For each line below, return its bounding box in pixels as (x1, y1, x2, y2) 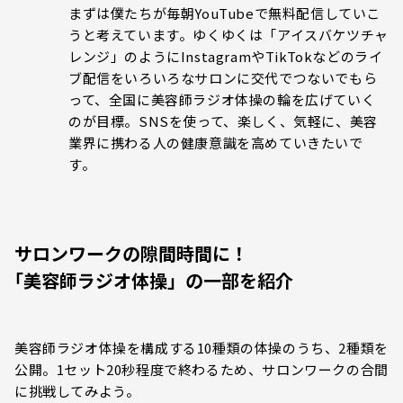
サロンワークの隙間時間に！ (14, 240, 248, 267)
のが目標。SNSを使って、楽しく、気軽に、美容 (68, 112, 378, 131)
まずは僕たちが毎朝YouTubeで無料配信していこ (68, 4, 381, 23)
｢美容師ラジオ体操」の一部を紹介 (14, 267, 293, 294)
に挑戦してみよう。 (14, 381, 140, 401)
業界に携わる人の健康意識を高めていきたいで (68, 133, 363, 153)
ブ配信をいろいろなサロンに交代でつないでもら (68, 68, 378, 88)
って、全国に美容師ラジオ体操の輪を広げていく (68, 90, 376, 110)
